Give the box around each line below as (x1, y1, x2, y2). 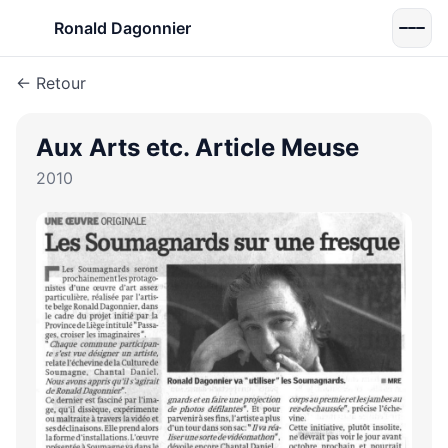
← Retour (16, 73, 86, 93)
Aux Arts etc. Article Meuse (36, 133, 359, 162)
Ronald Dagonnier (54, 18, 191, 38)
